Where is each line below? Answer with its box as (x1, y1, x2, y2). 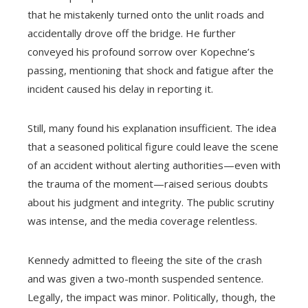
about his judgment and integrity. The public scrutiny (27, 195, 274, 210)
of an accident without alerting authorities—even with (27, 158, 280, 173)
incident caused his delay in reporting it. (27, 82, 213, 96)
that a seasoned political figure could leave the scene (27, 140, 278, 154)
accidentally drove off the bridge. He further (27, 26, 236, 41)
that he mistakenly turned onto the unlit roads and (27, 8, 264, 22)
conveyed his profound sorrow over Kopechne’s (27, 45, 255, 59)
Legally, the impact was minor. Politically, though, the (27, 290, 276, 305)
